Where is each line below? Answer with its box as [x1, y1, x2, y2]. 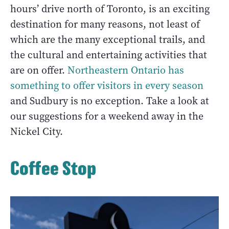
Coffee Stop [10, 157, 96, 178]
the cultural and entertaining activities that [10, 48, 207, 62]
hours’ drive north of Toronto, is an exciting [10, 2, 210, 16]
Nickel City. [10, 124, 63, 139]
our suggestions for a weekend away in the [10, 109, 203, 123]
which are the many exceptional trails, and [10, 32, 205, 47]
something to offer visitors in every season [10, 78, 203, 93]
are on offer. [10, 63, 67, 77]
